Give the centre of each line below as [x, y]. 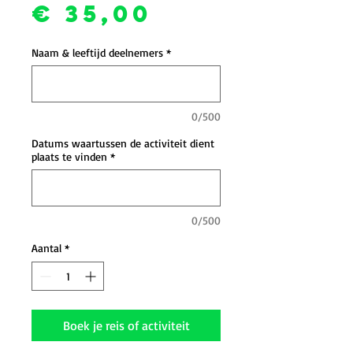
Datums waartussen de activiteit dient [123, 143]
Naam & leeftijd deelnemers [97, 52]
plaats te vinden [69, 156]
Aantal [46, 248]
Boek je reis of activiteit [126, 325]
